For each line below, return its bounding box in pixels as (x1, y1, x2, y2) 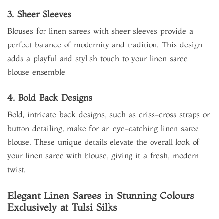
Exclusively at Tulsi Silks (7, 201, 117, 213)
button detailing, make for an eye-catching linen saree (7, 123, 199, 133)
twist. (7, 164, 26, 174)
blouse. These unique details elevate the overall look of (7, 137, 199, 147)
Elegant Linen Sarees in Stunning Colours (7, 189, 194, 201)
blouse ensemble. (7, 67, 67, 77)
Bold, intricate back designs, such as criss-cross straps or (7, 109, 210, 119)
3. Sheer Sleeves (7, 8, 71, 20)
